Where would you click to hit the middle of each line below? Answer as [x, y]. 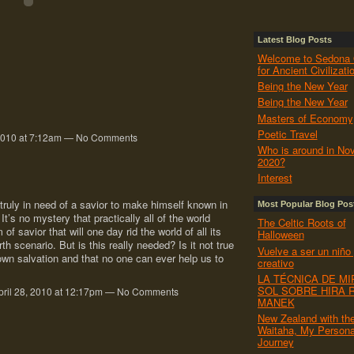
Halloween [281, 235]
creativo [275, 262]
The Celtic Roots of [301, 223]
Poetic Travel [287, 134]
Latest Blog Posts [294, 39]
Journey [275, 342]
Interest [275, 178]
